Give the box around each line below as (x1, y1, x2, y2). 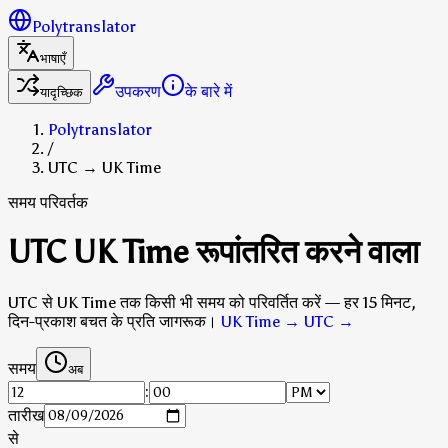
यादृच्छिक (40, 84, 83, 101)
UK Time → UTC (221, 311, 334, 331)
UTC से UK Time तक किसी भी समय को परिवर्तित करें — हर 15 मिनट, (8, 292, 416, 312)
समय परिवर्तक (8, 193, 88, 212)
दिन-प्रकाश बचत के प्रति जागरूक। (8, 311, 217, 331)
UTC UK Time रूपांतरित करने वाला (8, 233, 419, 272)
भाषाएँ (40, 50, 66, 67)
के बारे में (185, 82, 232, 101)
